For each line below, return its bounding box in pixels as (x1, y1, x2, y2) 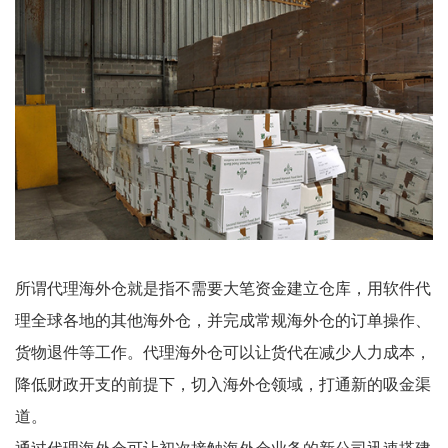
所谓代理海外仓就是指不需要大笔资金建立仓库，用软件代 (15, 275, 431, 299)
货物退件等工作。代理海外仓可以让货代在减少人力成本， (15, 339, 431, 363)
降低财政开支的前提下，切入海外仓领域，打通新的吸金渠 (15, 371, 431, 395)
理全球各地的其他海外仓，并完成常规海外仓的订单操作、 (15, 307, 431, 331)
